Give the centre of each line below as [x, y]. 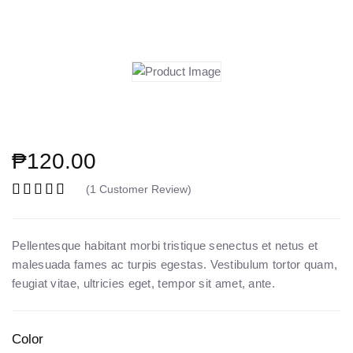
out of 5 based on [174, 212]
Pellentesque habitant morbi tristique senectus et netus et [165, 246]
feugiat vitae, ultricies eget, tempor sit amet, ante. [143, 284]
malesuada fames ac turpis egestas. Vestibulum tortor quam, [175, 265]
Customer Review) [144, 190]
